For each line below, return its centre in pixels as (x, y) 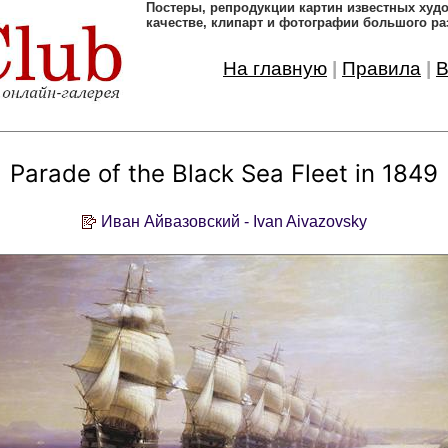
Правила (381, 68)
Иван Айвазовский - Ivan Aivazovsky (234, 222)
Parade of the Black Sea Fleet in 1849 (224, 174)
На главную (275, 68)
